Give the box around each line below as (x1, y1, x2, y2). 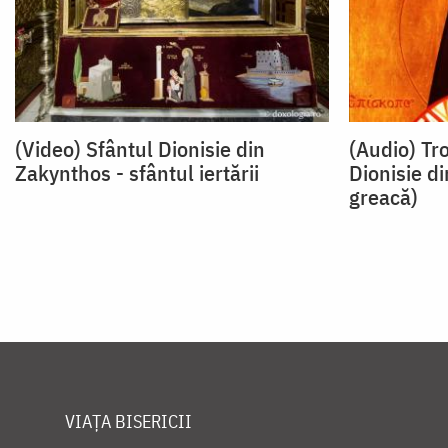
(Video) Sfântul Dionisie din (15, 134, 265, 164)
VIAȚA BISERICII (65, 410, 192, 434)
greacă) (348, 182, 418, 212)
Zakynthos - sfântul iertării (15, 158, 259, 188)
